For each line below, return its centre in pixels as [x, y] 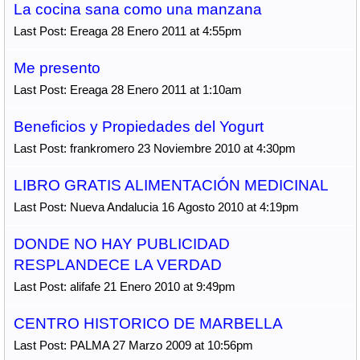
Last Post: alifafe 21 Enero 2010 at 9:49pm [124, 286]
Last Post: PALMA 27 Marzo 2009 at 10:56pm [133, 345]
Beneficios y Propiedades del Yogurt [138, 127]
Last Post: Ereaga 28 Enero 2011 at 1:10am [127, 90]
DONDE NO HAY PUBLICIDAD [121, 244]
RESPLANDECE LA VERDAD [117, 265]
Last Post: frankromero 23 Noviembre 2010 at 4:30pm [154, 148]
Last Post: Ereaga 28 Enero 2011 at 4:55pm [127, 31]
